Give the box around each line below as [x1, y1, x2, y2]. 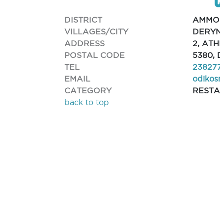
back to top [64, 98, 110, 107]
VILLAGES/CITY [64, 27, 129, 36]
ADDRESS [64, 38, 105, 48]
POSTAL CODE [64, 50, 125, 59]
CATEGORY [64, 85, 112, 95]
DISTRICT [64, 15, 103, 24]
